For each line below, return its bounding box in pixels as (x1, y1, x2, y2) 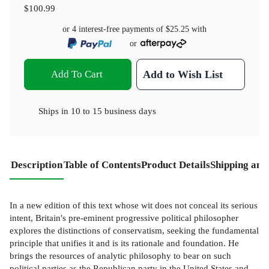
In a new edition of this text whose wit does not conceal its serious (10, 199, 258, 210)
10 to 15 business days (71, 106, 156, 116)
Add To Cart (50, 68, 103, 80)
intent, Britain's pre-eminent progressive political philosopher (10, 212, 238, 223)
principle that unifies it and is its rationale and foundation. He (10, 237, 239, 248)
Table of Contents (64, 159, 141, 171)
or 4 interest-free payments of (62, 24, 166, 34)
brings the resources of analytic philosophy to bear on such (10, 250, 231, 261)
